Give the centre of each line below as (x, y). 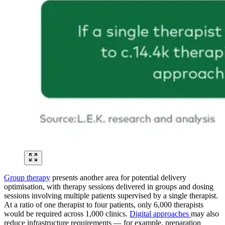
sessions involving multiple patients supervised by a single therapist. (111, 196)
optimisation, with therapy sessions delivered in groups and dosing (109, 187)
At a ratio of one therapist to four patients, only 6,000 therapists (104, 205)
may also (205, 214)
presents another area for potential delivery (118, 178)
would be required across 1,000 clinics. (67, 214)
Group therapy (27, 178)
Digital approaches (160, 214)
